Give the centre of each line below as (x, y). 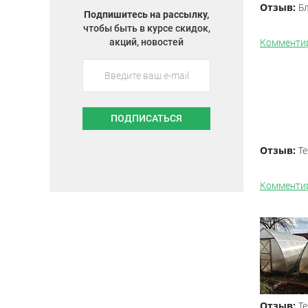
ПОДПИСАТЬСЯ (146, 118)
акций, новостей (146, 42)
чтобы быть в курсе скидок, (146, 28)
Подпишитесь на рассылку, (146, 14)
